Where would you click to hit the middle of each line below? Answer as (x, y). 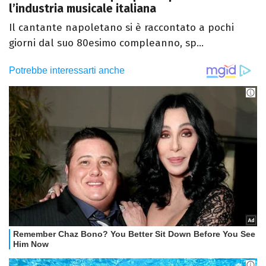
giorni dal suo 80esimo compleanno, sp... (106, 43)
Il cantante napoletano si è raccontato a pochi (121, 28)
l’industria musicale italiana (83, 9)
